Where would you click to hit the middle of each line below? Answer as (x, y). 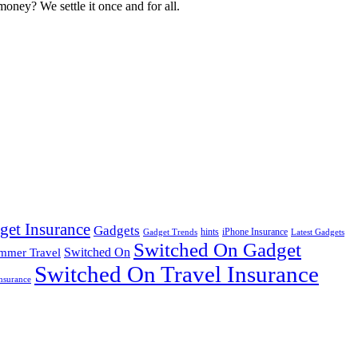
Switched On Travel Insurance (177, 274)
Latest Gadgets (318, 233)
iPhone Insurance (255, 232)
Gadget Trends (170, 233)
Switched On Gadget (217, 250)
